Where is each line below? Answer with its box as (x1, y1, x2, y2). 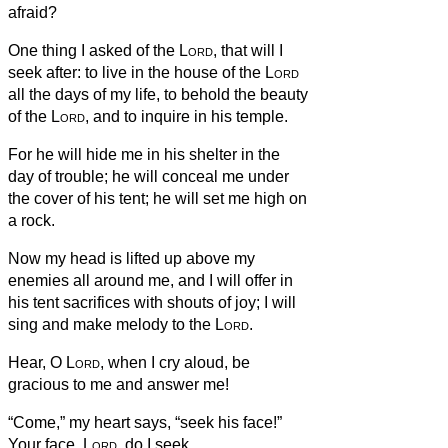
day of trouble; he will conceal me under (8, 167, 289, 185)
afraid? (8, 3, 57, 21)
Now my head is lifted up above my (8, 249, 255, 267)
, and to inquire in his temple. (85, 107, 288, 125)
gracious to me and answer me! (8, 375, 229, 393)
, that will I (213, 41, 283, 59)
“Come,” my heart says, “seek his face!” (8, 413, 282, 431)
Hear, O (8, 353, 66, 371)
